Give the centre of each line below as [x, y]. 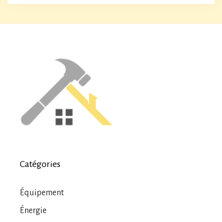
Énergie [33, 211]
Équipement [42, 193]
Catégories [40, 164]
